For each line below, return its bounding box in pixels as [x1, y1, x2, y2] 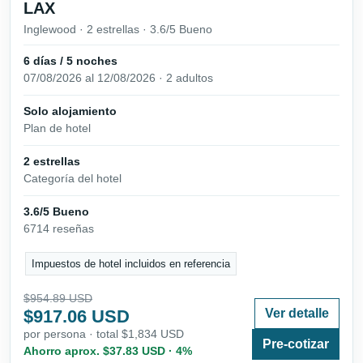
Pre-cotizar [263, 336, 329, 351]
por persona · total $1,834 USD [23, 327, 184, 340]
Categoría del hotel [23, 171, 122, 185]
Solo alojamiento [23, 104, 117, 117]
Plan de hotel [23, 121, 91, 135]
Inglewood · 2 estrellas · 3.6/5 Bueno [23, 22, 212, 36]
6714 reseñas [23, 222, 94, 236]
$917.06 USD [23, 305, 130, 327]
